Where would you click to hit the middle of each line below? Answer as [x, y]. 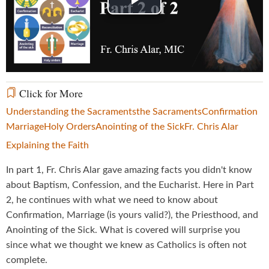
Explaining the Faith [47, 145]
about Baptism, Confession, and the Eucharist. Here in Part [130, 185]
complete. [27, 260]
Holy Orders [70, 126]
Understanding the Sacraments [71, 111]
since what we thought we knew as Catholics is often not [126, 245]
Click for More [50, 93]
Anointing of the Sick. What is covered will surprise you [123, 230]
